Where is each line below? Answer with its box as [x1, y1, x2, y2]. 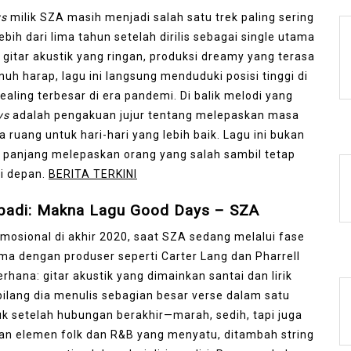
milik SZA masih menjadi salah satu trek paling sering [7, 10, 314, 24]
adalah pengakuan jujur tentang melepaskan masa [9, 108, 299, 121]
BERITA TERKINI [49, 167, 137, 180]
